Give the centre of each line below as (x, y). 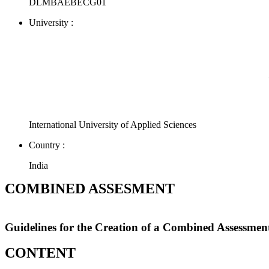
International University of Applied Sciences (114, 124)
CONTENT (40, 253)
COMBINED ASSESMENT (90, 188)
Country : (47, 145)
